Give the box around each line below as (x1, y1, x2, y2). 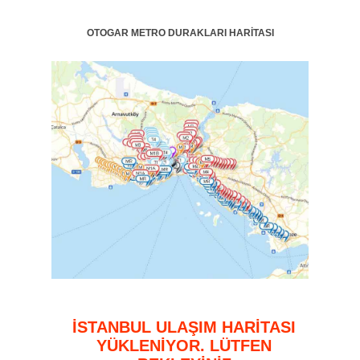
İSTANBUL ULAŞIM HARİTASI (72, 318, 296, 336)
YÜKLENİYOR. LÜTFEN (96, 337, 272, 354)
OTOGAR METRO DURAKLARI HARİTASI (86, 27, 274, 39)
